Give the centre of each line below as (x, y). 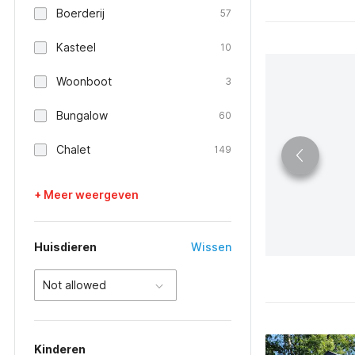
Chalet (73, 149)
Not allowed (74, 285)
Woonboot (84, 81)
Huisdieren (65, 247)
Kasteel (76, 47)
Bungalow (82, 115)
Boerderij (80, 13)
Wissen (211, 247)
